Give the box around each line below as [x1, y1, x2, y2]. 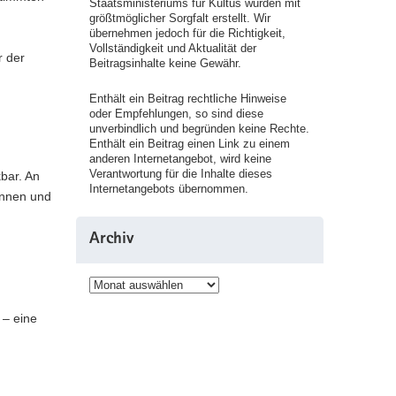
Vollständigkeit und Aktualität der [89, 42, 256, 55]
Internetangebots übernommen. [89, 182, 248, 195]
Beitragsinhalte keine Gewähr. [89, 57, 241, 70]
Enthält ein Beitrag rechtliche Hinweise [89, 92, 286, 105]
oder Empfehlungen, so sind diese [89, 107, 263, 120]
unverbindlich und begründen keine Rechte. [89, 122, 309, 135]
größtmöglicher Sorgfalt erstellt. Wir [89, 11, 270, 25]
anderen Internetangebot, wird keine [89, 152, 271, 165]
